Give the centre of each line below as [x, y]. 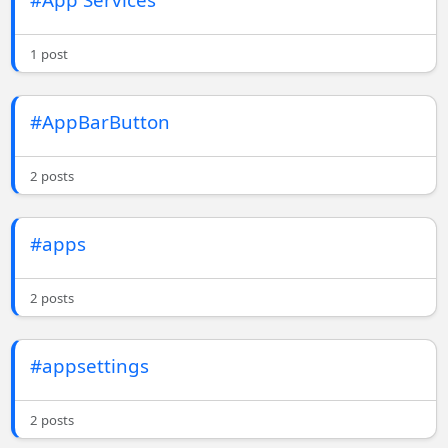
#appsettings [90, 366]
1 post [49, 54]
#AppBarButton [100, 122]
